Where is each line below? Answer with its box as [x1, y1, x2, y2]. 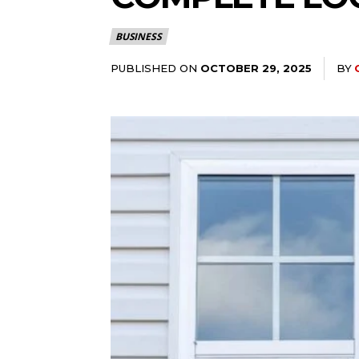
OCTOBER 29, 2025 [200, 61, 312, 75]
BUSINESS [115, 29, 162, 43]
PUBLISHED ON [111, 61, 197, 75]
